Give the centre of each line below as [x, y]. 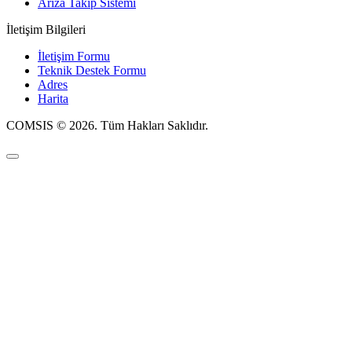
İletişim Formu [74, 56]
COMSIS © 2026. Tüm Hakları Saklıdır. [107, 125]
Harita [53, 98]
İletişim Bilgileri [46, 29]
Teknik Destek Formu [92, 70]
